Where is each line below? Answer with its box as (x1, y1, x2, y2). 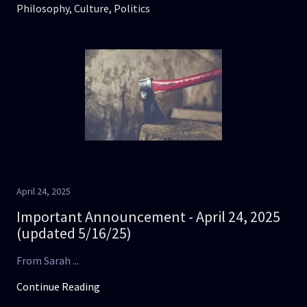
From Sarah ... (16, 254, 79, 267)
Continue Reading (16, 280, 100, 293)
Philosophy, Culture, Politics (16, 1, 150, 15)
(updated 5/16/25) (16, 223, 132, 243)
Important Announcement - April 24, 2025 (16, 207, 280, 226)
